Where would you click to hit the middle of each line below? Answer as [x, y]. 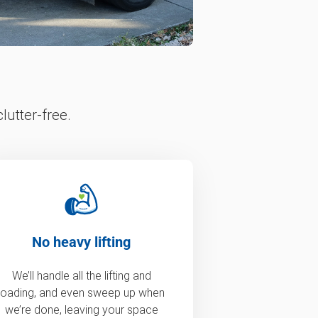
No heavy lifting [82, 242]
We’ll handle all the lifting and [81, 275]
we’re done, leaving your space [81, 309]
